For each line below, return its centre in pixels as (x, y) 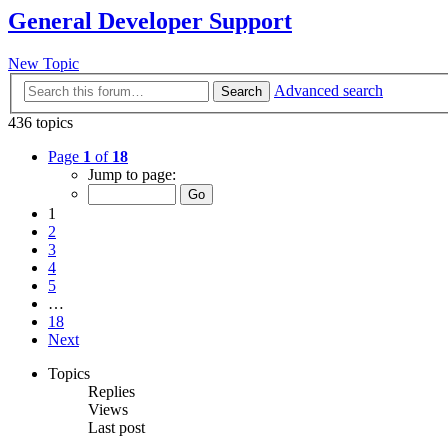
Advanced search (328, 90)
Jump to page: (132, 174)
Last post (116, 427)
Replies (111, 391)
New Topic (43, 64)
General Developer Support (150, 21)
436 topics (40, 122)
